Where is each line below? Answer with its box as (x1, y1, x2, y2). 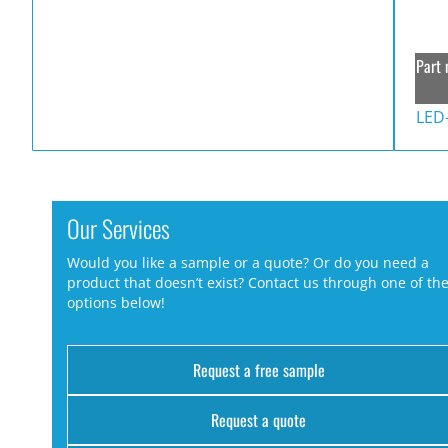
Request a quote (211, 408, 307, 433)
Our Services (67, 209, 170, 246)
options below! (67, 293, 165, 313)
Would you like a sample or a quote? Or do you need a (67, 253, 429, 273)
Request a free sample (192, 358, 325, 383)
